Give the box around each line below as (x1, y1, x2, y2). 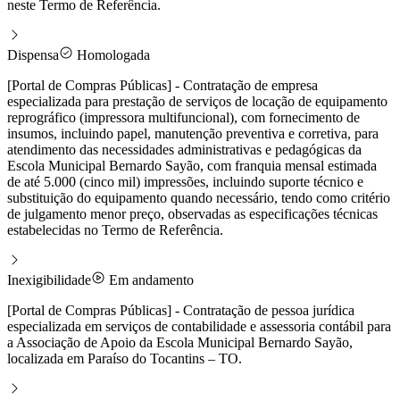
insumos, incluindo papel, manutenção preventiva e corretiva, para (7, 125, 379, 141)
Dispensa (7, 46, 59, 62)
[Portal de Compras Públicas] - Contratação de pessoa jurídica (7, 302, 354, 318)
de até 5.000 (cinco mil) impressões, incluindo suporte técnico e (7, 173, 363, 189)
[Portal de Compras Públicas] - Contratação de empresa (7, 77, 318, 93)
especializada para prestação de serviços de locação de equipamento (7, 93, 387, 109)
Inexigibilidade (7, 271, 91, 287)
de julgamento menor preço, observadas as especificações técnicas (7, 205, 378, 221)
